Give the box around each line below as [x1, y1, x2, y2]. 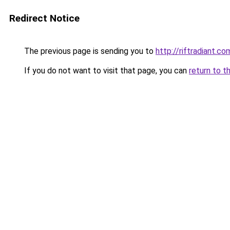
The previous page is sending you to [22, 46, 156, 56]
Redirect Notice [9, 12, 80, 24]
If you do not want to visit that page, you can [22, 66, 189, 75]
